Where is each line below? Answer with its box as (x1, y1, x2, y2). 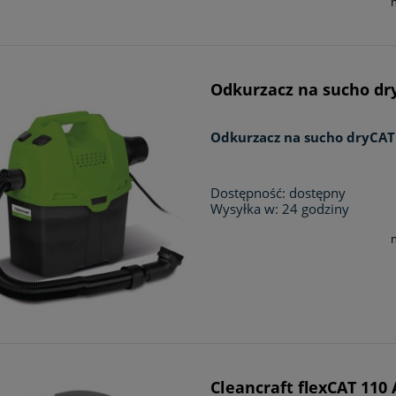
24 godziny (282, 199, 350, 217)
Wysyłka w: (210, 199, 279, 217)
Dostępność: (210, 183, 286, 202)
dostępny (289, 183, 346, 202)
